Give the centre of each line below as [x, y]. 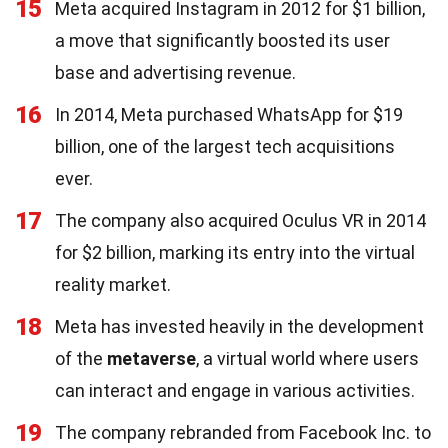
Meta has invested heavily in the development [239, 326]
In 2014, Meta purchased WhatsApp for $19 [229, 114]
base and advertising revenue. [175, 72]
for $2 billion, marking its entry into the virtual [235, 252]
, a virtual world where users [307, 358]
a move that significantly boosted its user [222, 40]
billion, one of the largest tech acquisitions [225, 146]
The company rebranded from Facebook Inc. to [243, 432]
